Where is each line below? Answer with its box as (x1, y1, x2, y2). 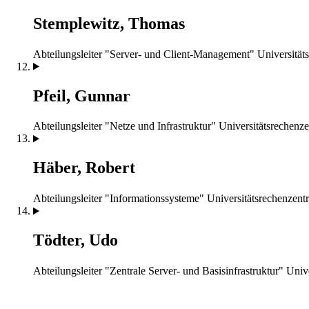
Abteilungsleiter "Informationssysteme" (33, 192, 204, 205)
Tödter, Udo (33, 231, 118, 250)
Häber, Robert (33, 159, 135, 177)
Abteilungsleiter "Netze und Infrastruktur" (33, 120, 216, 132)
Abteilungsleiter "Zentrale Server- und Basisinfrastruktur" (33, 265, 283, 277)
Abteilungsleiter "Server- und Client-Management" (33, 48, 255, 60)
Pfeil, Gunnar (33, 86, 130, 105)
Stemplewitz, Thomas (33, 14, 185, 32)
